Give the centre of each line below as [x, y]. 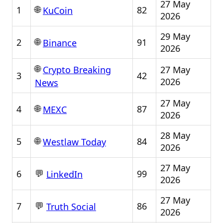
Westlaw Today [74, 142]
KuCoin [58, 11]
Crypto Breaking [77, 70]
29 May [175, 36]
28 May [175, 135]
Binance [60, 43]
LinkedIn [64, 174]
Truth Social [71, 207]
